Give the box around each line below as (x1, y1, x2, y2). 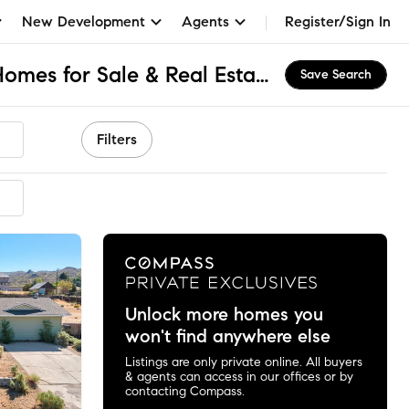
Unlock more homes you (124, 302, 323, 326)
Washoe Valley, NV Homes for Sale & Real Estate (256, 61, 269, 89)
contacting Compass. (124, 383, 245, 399)
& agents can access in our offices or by (124, 368, 353, 384)
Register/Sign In (285, 12, 391, 30)
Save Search (300, 67, 372, 82)
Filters (97, 131, 137, 148)
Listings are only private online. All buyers (124, 353, 362, 370)
